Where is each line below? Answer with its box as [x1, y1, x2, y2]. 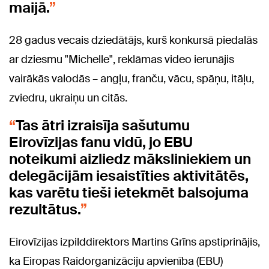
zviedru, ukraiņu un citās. [9, 91, 127, 106]
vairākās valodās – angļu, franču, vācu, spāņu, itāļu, [9, 71, 254, 86]
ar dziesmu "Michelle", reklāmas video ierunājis [9, 52, 234, 67]
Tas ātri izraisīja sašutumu [16, 116, 190, 135]
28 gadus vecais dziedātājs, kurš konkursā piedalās [9, 33, 258, 48]
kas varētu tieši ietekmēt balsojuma [9, 183, 249, 202]
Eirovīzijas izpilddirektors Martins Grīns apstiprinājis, [9, 235, 260, 250]
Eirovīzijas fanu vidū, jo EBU [9, 133, 193, 152]
